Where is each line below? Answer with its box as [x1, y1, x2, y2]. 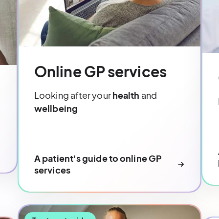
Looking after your [34, 89, 112, 101]
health [112, 89, 140, 101]
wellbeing [34, 102, 78, 114]
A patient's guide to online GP [34, 152, 162, 164]
